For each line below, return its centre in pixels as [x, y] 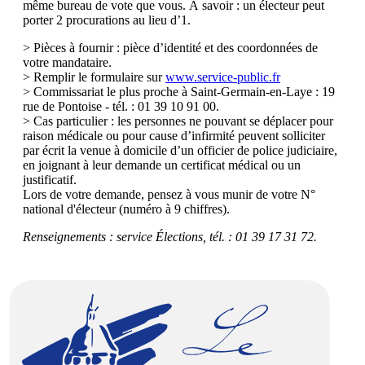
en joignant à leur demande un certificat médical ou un [162, 165]
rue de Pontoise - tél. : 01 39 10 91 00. [121, 106]
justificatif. [50, 179]
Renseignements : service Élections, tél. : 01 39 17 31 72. [170, 236]
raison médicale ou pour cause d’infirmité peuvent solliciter [174, 135]
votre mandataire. [67, 62]
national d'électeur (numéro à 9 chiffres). [126, 209]
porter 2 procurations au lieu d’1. [107, 20]
